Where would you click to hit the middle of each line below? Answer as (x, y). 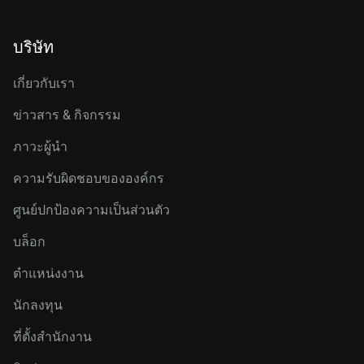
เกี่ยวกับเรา (44, 83)
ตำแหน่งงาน (48, 273)
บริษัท (33, 47)
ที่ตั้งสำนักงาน (52, 337)
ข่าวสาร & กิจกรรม (67, 115)
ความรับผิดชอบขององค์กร (89, 178)
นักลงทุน (38, 305)
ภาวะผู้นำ (40, 147)
